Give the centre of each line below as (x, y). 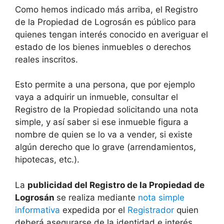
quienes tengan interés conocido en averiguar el (111, 34)
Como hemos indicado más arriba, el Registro (106, 9)
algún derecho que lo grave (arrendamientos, (105, 147)
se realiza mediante (97, 197)
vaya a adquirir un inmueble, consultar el (96, 97)
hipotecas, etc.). (47, 160)
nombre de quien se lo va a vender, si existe (104, 135)
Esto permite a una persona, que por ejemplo (105, 85)
